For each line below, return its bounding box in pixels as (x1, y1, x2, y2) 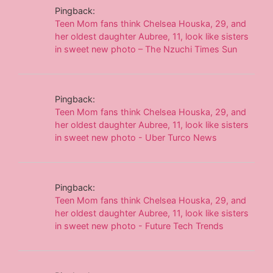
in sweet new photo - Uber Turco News (55, 132, 218, 143)
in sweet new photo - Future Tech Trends (55, 220, 224, 231)
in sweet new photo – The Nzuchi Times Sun (55, 43, 238, 54)
